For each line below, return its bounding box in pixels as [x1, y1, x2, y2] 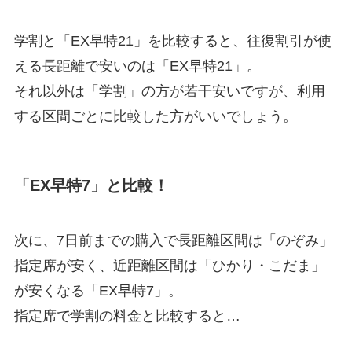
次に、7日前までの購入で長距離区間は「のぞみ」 [13, 232, 333, 248]
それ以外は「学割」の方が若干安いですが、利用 [13, 83, 325, 100]
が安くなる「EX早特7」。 [13, 282, 182, 299]
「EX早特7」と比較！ [13, 177, 169, 195]
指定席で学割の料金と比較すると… [13, 307, 240, 324]
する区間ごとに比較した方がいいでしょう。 [13, 108, 297, 125]
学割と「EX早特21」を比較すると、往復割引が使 [13, 33, 332, 49]
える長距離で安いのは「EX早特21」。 [13, 58, 261, 75]
